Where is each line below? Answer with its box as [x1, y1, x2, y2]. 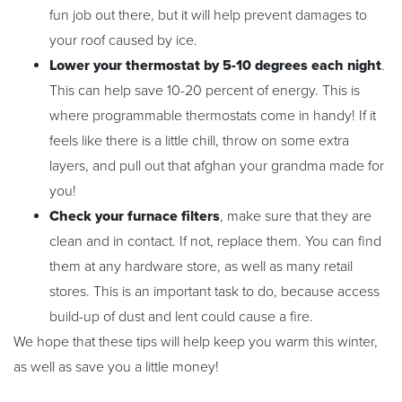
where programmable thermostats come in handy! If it [49, 107, 376, 126]
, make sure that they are [220, 207, 371, 226]
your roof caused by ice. [49, 31, 197, 50]
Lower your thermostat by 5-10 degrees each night [49, 57, 381, 75]
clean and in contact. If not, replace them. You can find [49, 232, 381, 251]
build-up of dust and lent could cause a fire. [49, 308, 313, 327]
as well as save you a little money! [13, 358, 219, 377]
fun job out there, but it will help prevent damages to [49, 6, 367, 25]
